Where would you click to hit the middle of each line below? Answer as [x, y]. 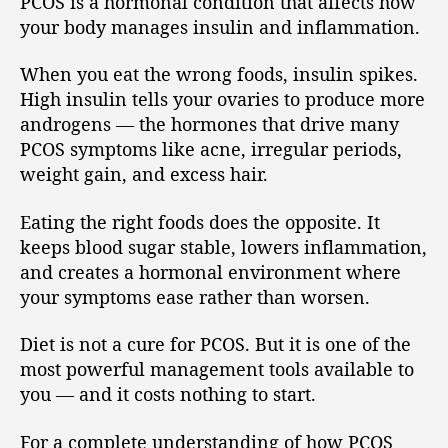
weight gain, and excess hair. [144, 174]
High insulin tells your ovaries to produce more [222, 99]
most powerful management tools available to [217, 369]
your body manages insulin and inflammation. [220, 26]
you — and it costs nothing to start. [168, 394]
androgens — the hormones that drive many [209, 124]
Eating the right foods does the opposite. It [200, 221]
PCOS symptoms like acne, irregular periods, [211, 149]
